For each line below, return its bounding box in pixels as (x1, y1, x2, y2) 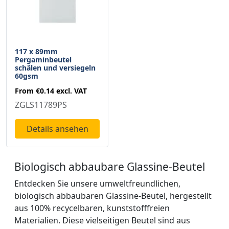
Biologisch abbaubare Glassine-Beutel (14, 159, 205, 174)
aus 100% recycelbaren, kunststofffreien (14, 202, 170, 214)
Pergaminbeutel (15, 55, 72, 65)
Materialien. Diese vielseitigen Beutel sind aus (14, 215, 190, 226)
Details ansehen (26, 123, 88, 135)
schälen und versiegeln (15, 63, 96, 73)
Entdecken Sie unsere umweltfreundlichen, (14, 178, 180, 190)
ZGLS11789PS (15, 99, 67, 111)
